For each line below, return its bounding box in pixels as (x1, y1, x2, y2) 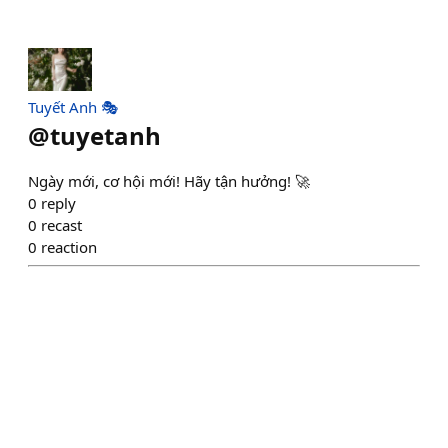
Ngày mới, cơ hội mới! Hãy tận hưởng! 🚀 (28, 170, 310, 191)
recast (41, 214, 82, 235)
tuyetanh (50, 118, 161, 152)
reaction (41, 236, 97, 257)
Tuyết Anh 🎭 (28, 96, 118, 117)
